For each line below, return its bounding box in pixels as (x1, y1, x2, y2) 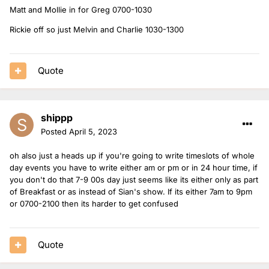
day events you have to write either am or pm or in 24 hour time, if (10, 162, 258, 172)
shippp (41, 111, 73, 124)
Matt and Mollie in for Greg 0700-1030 (10, 4, 152, 14)
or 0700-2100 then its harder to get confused (10, 198, 178, 208)
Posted (41, 126, 69, 136)
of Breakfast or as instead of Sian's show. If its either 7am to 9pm (10, 186, 252, 196)
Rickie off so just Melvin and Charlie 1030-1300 (10, 24, 184, 34)
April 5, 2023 (69, 126, 117, 136)
